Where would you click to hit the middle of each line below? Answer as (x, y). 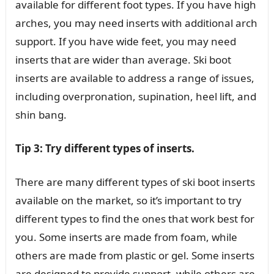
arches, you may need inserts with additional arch (136, 23)
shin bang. (41, 114)
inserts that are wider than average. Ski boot (123, 59)
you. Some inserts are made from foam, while (126, 237)
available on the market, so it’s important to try (128, 200)
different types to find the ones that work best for (135, 218)
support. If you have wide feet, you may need (125, 41)
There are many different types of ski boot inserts (135, 182)
